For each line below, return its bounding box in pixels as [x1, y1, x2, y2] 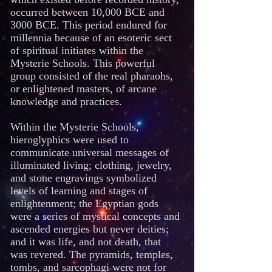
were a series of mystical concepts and [10, 210, 180, 222]
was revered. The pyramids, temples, [10, 248, 173, 260]
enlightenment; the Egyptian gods [10, 197, 158, 209]
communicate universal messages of [10, 146, 169, 158]
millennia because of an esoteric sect [10, 32, 172, 44]
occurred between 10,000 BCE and [10, 6, 165, 18]
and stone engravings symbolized [10, 172, 157, 184]
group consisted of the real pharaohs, [10, 70, 173, 82]
